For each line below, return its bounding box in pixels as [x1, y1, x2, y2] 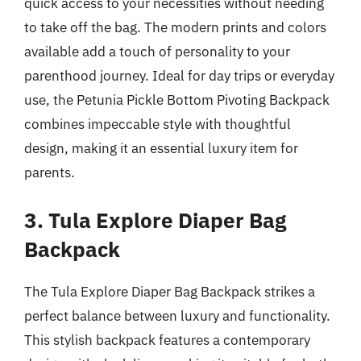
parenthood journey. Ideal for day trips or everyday [24, 67, 334, 85]
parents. [24, 164, 75, 181]
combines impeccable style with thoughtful [24, 115, 291, 133]
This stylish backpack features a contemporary [24, 330, 310, 349]
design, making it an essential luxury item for [24, 139, 298, 157]
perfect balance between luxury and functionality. [24, 306, 330, 325]
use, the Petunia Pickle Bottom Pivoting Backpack [24, 91, 330, 109]
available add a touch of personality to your [24, 43, 290, 60]
